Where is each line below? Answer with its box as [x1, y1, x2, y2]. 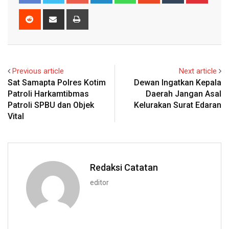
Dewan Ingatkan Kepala [134, 77, 221, 87]
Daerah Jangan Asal [146, 88, 221, 99]
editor [90, 178, 109, 187]
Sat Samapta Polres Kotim [8, 77, 106, 87]
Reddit [39, 10, 60, 19]
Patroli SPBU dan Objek [8, 100, 94, 110]
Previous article [12, 66, 64, 76]
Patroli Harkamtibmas [8, 88, 89, 99]
